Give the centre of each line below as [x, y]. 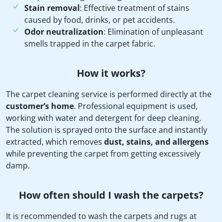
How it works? [111, 73]
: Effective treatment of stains [135, 8]
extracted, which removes [55, 142]
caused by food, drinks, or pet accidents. [100, 20]
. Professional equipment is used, [136, 106]
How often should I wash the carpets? [111, 195]
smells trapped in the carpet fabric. [90, 44]
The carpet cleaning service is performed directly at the [109, 94]
